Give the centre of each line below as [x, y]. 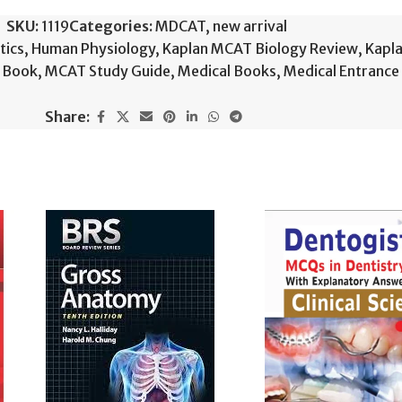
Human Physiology [93, 48]
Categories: [110, 26]
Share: [67, 117]
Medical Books [227, 71]
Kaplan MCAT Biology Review [260, 48]
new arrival [249, 26]
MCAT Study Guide [108, 71]
